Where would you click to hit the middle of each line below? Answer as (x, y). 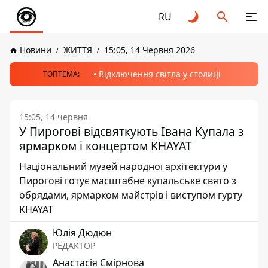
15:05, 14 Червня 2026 (150, 50)
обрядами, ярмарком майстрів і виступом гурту (131, 195)
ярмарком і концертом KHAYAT (106, 146)
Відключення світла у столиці (159, 74)
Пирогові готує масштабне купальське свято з (128, 181)
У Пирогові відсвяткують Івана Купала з (131, 131)
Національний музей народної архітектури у (123, 166)
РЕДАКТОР (74, 246)
